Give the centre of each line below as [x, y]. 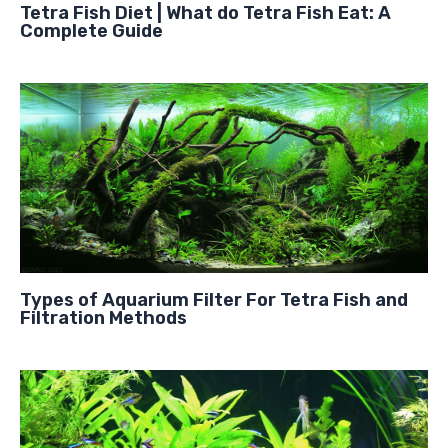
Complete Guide [91, 30]
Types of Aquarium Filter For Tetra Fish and [214, 299]
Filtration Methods [103, 317]
